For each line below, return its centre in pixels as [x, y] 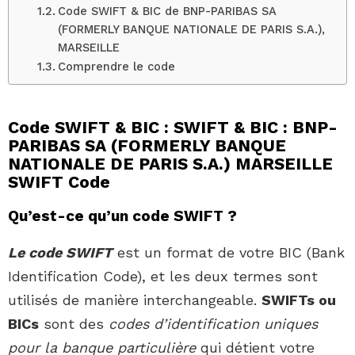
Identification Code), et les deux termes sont [163, 277]
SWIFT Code [59, 182]
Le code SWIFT [60, 253]
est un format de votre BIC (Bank [229, 253]
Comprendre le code [116, 67]
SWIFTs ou [299, 300]
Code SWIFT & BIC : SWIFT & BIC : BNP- [173, 128]
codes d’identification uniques [213, 324]
